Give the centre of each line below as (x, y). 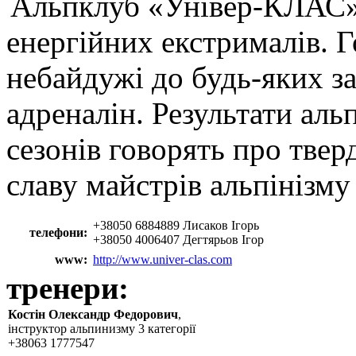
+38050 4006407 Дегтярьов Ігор (178, 240)
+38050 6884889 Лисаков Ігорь (176, 226)
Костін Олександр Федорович (93, 315)
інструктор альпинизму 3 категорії (102, 329)
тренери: (72, 288)
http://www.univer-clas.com (163, 260)
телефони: (58, 233)
